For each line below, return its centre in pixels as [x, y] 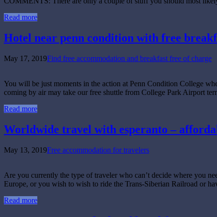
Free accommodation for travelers [98, 150]
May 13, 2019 [25, 150]
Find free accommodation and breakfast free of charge [129, 58]
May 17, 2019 [25, 58]
